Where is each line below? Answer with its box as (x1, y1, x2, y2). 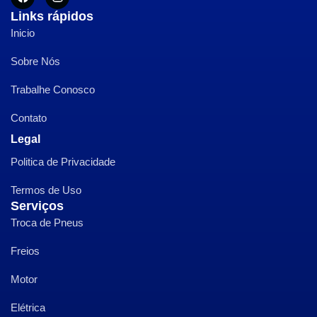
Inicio (11, 26, 35, 39)
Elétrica (11, 301, 45, 313)
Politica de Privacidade (11, 155, 115, 168)
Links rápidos (11, 8, 93, 23)
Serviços (11, 198, 64, 213)
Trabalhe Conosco (11, 83, 95, 96)
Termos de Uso (11, 183, 81, 196)
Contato (11, 111, 47, 124)
